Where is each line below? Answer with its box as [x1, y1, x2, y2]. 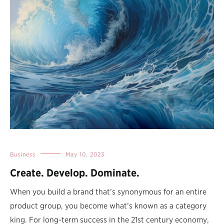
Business [10, 150, 35, 158]
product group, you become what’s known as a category [10, 200, 206, 210]
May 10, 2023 [65, 150, 104, 158]
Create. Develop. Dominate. [10, 166, 139, 179]
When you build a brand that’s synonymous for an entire [10, 186, 206, 196]
